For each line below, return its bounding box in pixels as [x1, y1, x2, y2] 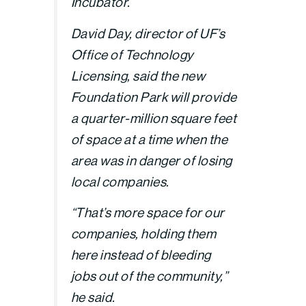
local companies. [70, 173, 169, 189]
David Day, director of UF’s [70, 25, 225, 41]
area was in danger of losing [70, 152, 232, 168]
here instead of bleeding [70, 247, 211, 263]
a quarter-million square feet [70, 110, 237, 126]
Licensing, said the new [70, 68, 206, 83]
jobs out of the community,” [70, 268, 228, 284]
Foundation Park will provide [70, 89, 237, 105]
